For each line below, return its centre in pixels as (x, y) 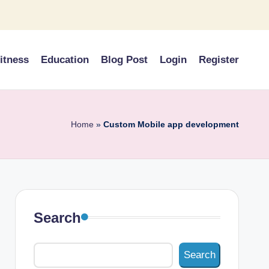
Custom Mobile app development (171, 124)
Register (219, 59)
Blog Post (124, 59)
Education (65, 59)
